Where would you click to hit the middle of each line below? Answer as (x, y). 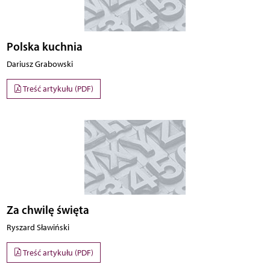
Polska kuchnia (44, 46)
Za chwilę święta (48, 210)
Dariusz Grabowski (39, 64)
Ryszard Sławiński (38, 228)
